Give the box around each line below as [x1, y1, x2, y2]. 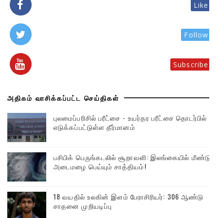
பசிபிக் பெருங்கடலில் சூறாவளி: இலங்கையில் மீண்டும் [54, 152, 216, 162]
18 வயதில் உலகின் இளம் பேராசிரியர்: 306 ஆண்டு [54, 191, 204, 201]
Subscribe [173, 60, 209, 69]
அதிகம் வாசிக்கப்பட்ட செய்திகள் [7, 92, 119, 103]
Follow [184, 30, 209, 39]
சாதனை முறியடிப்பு [54, 200, 112, 211]
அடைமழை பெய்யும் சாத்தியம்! [54, 161, 146, 171]
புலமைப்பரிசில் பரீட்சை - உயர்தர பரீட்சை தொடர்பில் [54, 112, 207, 123]
